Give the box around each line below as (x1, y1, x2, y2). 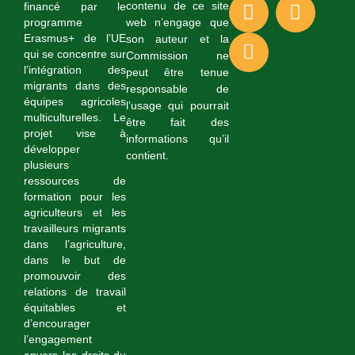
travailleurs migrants (24, 223, 127, 235)
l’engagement (24, 334, 92, 346)
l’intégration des (24, 64, 127, 77)
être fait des (126, 116, 229, 129)
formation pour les (24, 191, 127, 204)
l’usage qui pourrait (126, 99, 229, 113)
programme (24, 17, 82, 29)
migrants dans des (24, 80, 127, 93)
